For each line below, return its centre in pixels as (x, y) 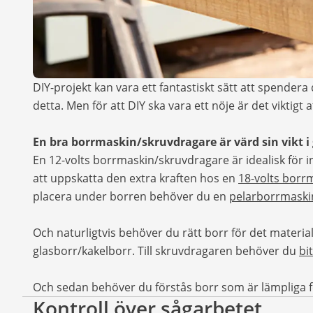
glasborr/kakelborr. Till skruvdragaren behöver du (166, 250)
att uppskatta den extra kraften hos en (136, 178)
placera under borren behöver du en (131, 196)
